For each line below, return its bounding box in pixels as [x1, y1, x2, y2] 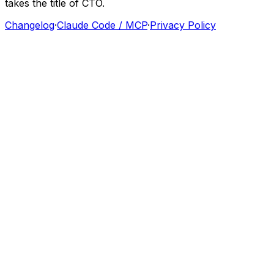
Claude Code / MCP [57, 18, 147, 31]
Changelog [5, 18, 54, 31]
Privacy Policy [150, 18, 216, 31]
